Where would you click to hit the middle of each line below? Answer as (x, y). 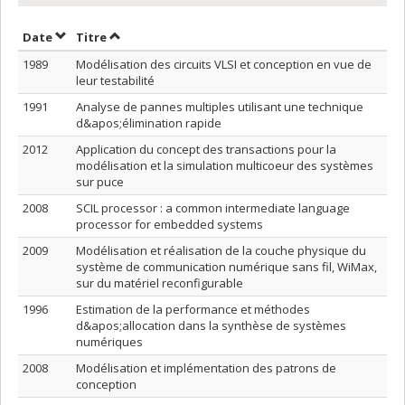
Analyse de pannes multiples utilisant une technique (220, 107)
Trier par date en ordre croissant (155, 36)
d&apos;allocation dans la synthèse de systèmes (211, 325)
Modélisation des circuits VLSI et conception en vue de (224, 64)
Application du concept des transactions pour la (206, 149)
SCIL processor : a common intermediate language (213, 208)
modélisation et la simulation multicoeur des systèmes (225, 165)
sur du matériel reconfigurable (160, 283)
